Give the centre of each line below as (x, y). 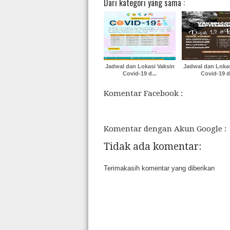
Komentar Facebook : (143, 93)
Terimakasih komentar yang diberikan (159, 168)
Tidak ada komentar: (152, 147)
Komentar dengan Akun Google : (165, 129)
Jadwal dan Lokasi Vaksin (140, 66)
